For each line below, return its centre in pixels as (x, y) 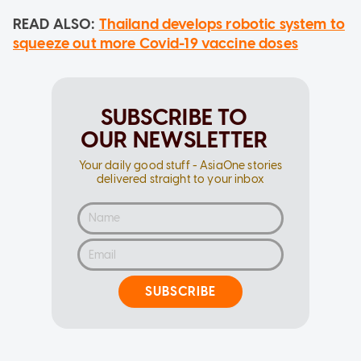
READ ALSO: (56, 24)
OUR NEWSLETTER (174, 139)
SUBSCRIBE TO (174, 116)
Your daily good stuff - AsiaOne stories (180, 165)
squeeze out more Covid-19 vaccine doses (156, 43)
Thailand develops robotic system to (222, 24)
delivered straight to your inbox (180, 179)
